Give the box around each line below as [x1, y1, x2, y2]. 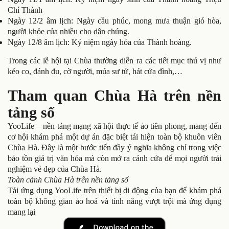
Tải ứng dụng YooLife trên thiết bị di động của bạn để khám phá [8, 186, 221, 195]
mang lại [8, 207, 35, 216]
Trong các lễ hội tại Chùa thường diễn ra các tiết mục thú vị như [8, 56, 221, 65]
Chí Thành [8, 6, 42, 15]
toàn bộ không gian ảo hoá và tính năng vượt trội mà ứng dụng [8, 196, 221, 205]
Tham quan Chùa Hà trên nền [8, 86, 221, 104]
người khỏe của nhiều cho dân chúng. [8, 27, 129, 36]
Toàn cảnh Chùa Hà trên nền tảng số [8, 175, 130, 184]
